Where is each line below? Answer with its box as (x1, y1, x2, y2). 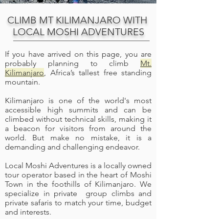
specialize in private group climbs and (5, 189, 152, 198)
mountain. (5, 77, 40, 87)
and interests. (5, 207, 51, 217)
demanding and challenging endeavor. (5, 142, 146, 152)
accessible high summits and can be (5, 105, 152, 114)
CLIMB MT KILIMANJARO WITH (7, 14, 150, 26)
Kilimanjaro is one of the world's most (5, 96, 152, 105)
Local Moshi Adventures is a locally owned (5, 161, 152, 170)
